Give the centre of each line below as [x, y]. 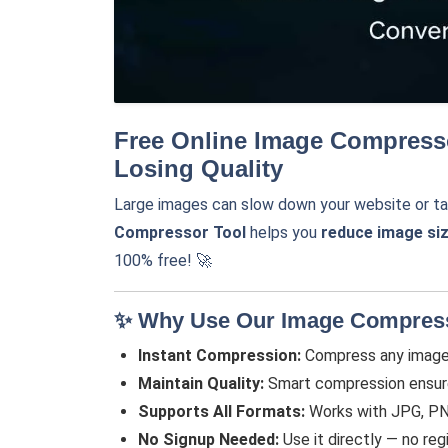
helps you [283, 232]
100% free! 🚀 [163, 260]
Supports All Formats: [221, 411]
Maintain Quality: [201, 383]
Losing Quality [198, 168]
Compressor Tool [180, 232]
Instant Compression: [219, 355]
